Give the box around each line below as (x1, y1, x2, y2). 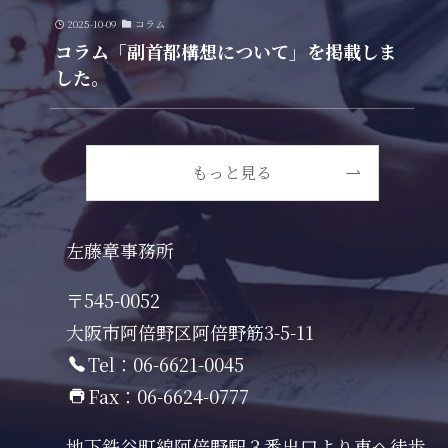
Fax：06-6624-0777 (87, 382, 249, 409)
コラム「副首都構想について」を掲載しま (54, 37, 397, 64)
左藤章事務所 (66, 236, 175, 263)
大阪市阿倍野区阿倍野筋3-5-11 (66, 318, 315, 345)
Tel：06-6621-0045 (87, 350, 244, 377)
